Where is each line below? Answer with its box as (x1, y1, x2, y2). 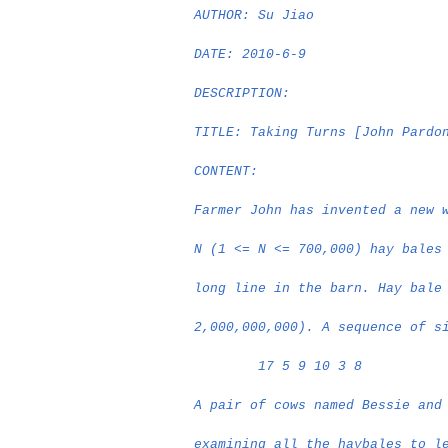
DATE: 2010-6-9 (194, 47, 307, 62)
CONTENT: (194, 164, 259, 179)
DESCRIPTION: (194, 86, 291, 101)
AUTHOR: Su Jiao (194, 8, 315, 23)
